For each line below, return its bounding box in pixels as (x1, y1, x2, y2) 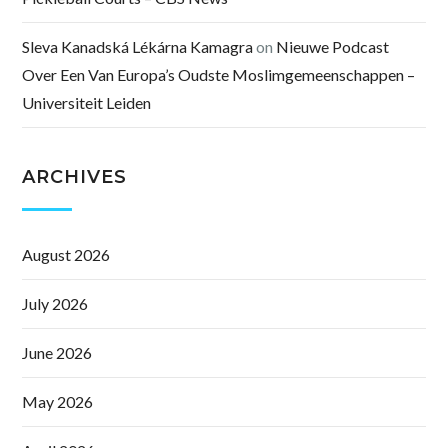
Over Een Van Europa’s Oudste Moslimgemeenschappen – (22, 65, 416, 85)
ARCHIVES (22, 166, 127, 189)
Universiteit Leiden (22, 93, 152, 113)
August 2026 (22, 245, 111, 265)
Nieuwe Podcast (276, 37, 390, 57)
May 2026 (22, 392, 94, 412)
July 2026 (22, 294, 89, 314)
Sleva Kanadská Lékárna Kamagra (22, 37, 254, 57)
